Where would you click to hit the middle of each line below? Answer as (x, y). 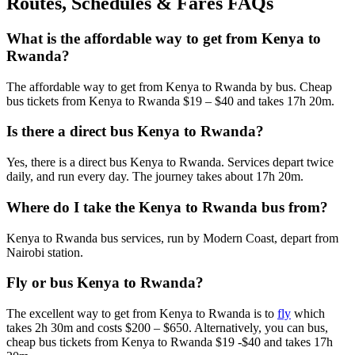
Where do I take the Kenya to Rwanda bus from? (167, 207)
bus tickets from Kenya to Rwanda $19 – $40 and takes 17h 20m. (170, 101)
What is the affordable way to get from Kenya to (164, 39)
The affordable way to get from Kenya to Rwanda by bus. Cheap (169, 86)
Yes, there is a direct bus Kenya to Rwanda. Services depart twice (170, 162)
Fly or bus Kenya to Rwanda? (105, 283)
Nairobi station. (45, 252)
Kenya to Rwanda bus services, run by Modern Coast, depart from (172, 238)
